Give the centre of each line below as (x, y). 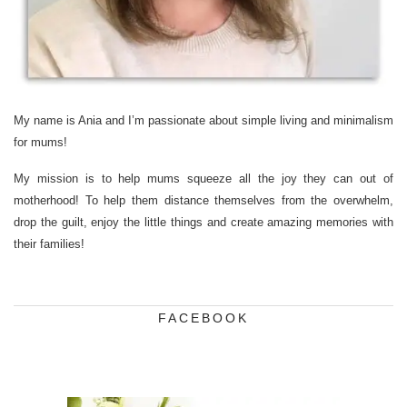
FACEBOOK (203, 318)
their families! (49, 244)
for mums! (40, 143)
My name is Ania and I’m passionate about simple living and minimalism (203, 121)
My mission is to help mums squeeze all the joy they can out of (203, 179)
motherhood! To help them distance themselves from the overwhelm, (203, 201)
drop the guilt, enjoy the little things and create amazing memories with (203, 223)
